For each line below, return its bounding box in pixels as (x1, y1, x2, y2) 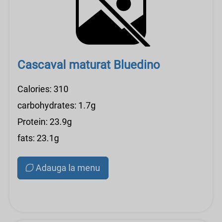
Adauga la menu (36, 163, 100, 173)
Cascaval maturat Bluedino (17, 58, 160, 72)
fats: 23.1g (17, 133, 59, 143)
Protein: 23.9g (17, 116, 72, 127)
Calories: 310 (17, 84, 68, 94)
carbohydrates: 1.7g (17, 100, 96, 111)
